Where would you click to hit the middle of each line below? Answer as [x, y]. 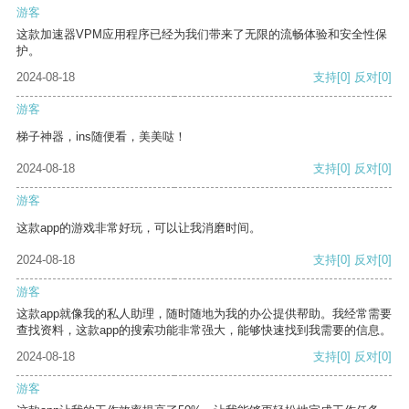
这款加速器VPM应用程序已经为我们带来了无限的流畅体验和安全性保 [202, 35]
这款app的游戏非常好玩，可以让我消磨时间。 [139, 228]
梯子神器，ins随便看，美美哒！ [101, 137]
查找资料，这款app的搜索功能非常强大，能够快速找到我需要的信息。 [204, 330]
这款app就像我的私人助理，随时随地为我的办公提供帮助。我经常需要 [204, 314]
